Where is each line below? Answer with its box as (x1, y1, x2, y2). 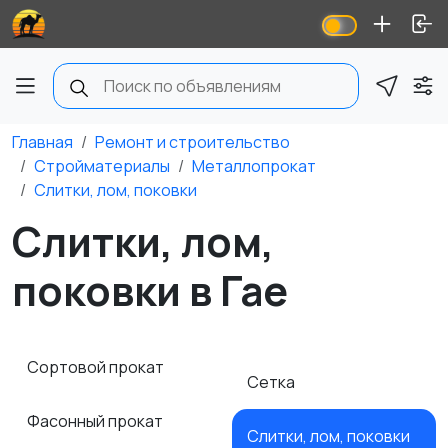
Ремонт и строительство (95, 131, 290, 153)
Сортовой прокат (27, 356, 167, 378)
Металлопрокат (192, 155, 316, 177)
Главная (12, 131, 73, 153)
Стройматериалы (34, 155, 170, 177)
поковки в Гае (12, 262, 288, 318)
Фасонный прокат (27, 410, 166, 432)
